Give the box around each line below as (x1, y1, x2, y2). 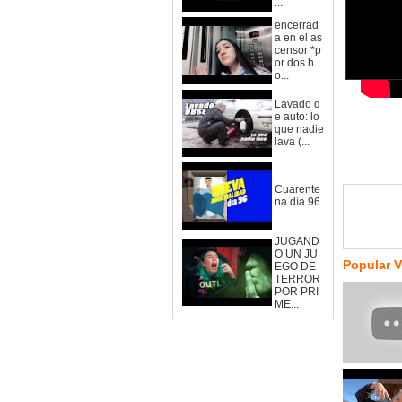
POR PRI (275, 285, 319, 298)
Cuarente (275, 183, 320, 196)
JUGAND (275, 235, 319, 248)
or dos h (275, 57, 314, 69)
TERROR (275, 273, 320, 285)
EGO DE (275, 260, 316, 273)
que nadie (275, 123, 324, 135)
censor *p (275, 44, 321, 57)
